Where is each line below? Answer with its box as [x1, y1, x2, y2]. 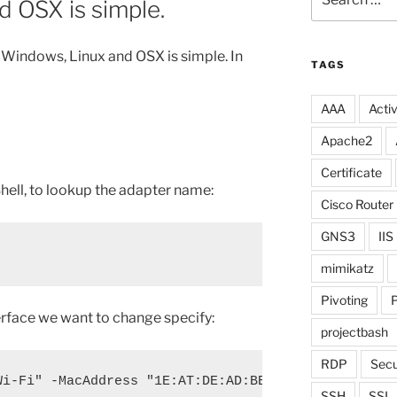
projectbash [320, 323, 388, 339]
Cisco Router [320, 196, 393, 212]
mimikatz [320, 260, 374, 276]
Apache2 [320, 132, 372, 148]
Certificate [320, 164, 382, 180]
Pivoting [320, 292, 368, 307]
